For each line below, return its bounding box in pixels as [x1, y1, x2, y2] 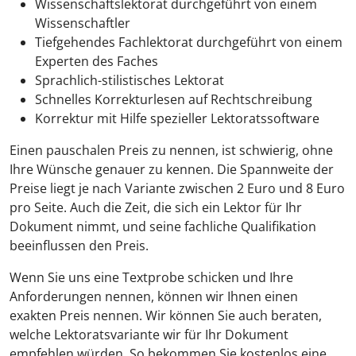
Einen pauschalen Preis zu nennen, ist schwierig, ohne [10, 141, 333, 159]
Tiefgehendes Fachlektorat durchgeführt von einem [35, 33, 342, 51]
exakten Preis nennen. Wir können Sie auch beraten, [10, 306, 322, 324]
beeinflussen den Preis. [10, 236, 149, 254]
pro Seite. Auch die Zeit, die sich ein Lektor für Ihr [10, 198, 302, 216]
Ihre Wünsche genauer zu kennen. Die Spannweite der [10, 160, 334, 178]
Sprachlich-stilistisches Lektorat [35, 71, 227, 89]
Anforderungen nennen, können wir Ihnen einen [10, 287, 298, 305]
